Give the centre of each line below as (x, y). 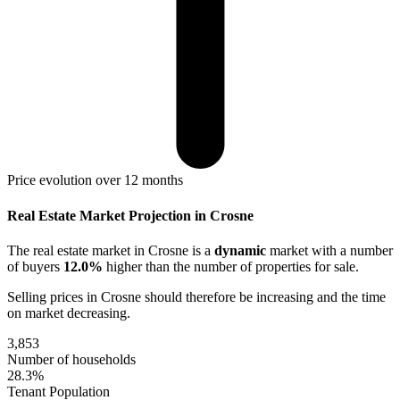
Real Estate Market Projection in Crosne (130, 215)
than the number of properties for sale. (250, 266)
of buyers (35, 266)
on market (37, 312)
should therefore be (199, 296)
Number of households (71, 359)
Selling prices (47, 296)
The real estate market (71, 250)
